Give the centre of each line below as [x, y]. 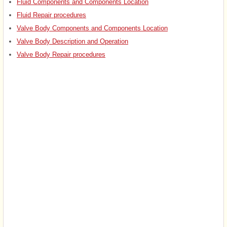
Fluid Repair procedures [51, 15]
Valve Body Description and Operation [72, 41]
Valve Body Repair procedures [61, 54]
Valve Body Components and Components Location [92, 28]
